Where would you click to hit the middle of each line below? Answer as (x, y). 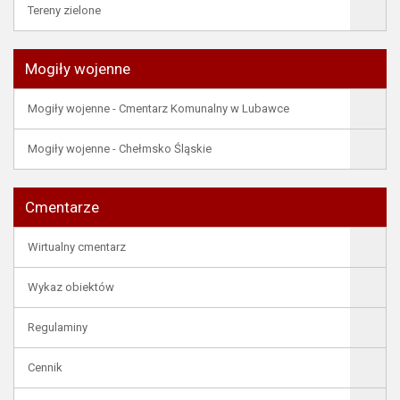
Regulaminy (58, 327)
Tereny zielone (64, 10)
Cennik (45, 367)
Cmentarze (62, 207)
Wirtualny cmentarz (77, 247)
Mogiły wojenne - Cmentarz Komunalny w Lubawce (158, 108)
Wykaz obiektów (71, 287)
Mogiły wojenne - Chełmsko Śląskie (120, 149)
